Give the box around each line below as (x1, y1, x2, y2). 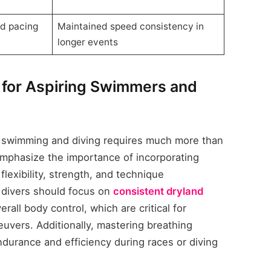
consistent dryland (113, 184, 204, 197)
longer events (57, 36, 118, 48)
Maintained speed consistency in (57, 20, 204, 32)
